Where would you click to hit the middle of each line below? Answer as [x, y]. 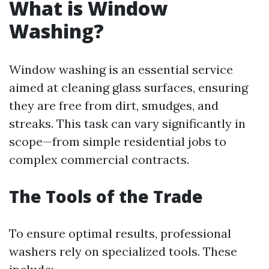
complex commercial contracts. [99, 159]
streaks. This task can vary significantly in [127, 123]
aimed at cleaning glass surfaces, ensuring [128, 87]
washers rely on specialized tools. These [123, 251]
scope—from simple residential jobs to [118, 141]
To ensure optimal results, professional [120, 233]
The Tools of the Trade [106, 196]
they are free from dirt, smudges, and [114, 105]
